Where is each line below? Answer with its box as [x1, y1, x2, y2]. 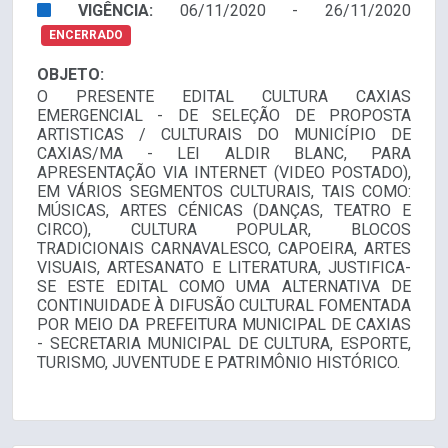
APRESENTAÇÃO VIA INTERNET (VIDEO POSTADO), [37, 163, 411, 183]
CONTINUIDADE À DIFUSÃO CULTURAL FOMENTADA [37, 296, 411, 316]
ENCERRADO [48, 28, 123, 43]
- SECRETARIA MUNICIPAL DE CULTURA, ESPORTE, [37, 334, 411, 354]
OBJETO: [37, 65, 104, 85]
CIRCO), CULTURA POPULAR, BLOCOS [37, 220, 411, 240]
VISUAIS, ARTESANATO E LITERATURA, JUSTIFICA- [37, 258, 411, 278]
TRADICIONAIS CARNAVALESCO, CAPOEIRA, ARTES [37, 239, 411, 259]
